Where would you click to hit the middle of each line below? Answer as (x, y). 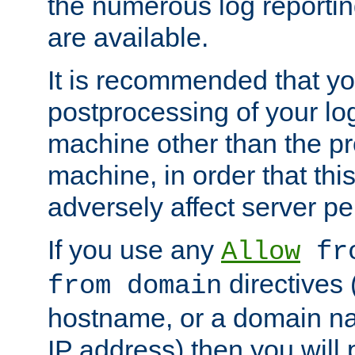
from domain (135, 286)
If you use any (134, 250)
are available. (128, 38)
